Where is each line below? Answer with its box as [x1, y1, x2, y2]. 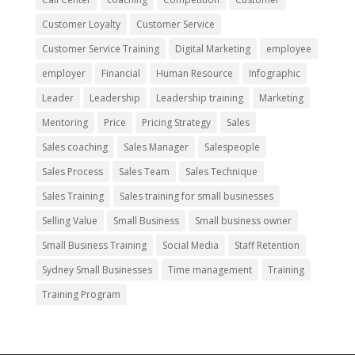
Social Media [162, 238, 219, 252]
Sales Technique [185, 164, 258, 178]
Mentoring [41, 115, 88, 129]
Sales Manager [123, 139, 189, 154]
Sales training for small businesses [119, 189, 273, 203]
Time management [167, 262, 252, 277]
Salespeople [204, 139, 260, 154]
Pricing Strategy [141, 115, 211, 129]
